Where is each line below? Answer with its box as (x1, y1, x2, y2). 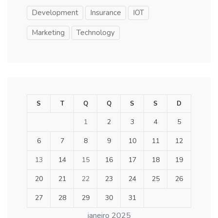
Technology (76, 27, 115, 37)
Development (32, 7, 78, 18)
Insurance (90, 7, 121, 18)
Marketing (32, 27, 65, 37)
